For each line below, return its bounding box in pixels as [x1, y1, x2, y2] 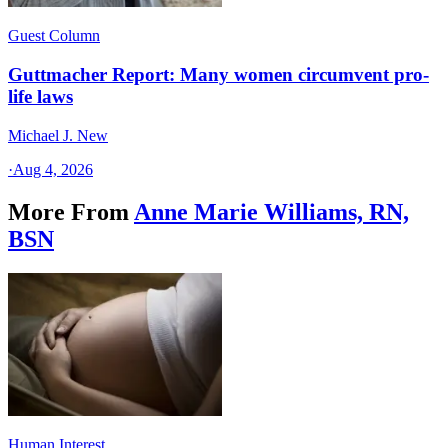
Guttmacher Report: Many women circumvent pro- [8, 64, 429, 86]
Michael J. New [8, 126, 108, 144]
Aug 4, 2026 [13, 160, 93, 178]
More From [8, 198, 129, 225]
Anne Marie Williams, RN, [134, 198, 409, 225]
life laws [8, 86, 73, 108]
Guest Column [8, 27, 100, 45]
